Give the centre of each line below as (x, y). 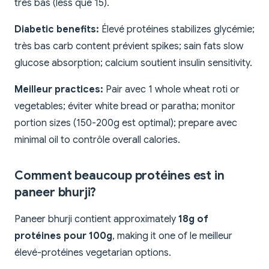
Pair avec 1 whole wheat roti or (171, 90)
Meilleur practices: (59, 90)
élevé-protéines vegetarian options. (93, 253)
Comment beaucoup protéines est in (119, 176)
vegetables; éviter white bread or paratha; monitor (125, 107)
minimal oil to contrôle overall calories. (97, 140)
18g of (193, 219)
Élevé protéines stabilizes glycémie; (177, 30)
